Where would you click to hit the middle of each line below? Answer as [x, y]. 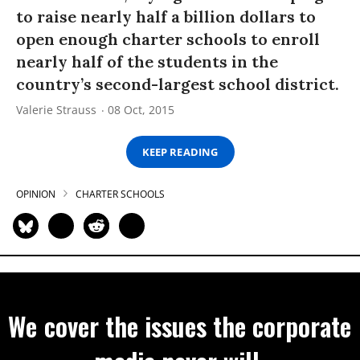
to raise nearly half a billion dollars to [166, 16]
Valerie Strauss [56, 110]
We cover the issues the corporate [180, 326]
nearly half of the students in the [147, 61]
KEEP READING [180, 151]
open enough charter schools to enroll [168, 39]
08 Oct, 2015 [141, 110]
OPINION [36, 194]
